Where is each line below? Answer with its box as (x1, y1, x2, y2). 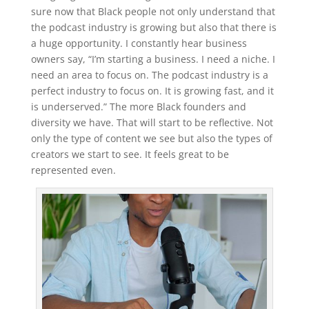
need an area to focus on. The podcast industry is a (30, 68, 268, 81)
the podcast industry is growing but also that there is (30, 20, 277, 34)
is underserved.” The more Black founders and (30, 99, 246, 113)
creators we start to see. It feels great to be (30, 147, 229, 161)
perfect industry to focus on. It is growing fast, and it (30, 83, 274, 97)
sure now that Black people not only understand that (30, 4, 275, 18)
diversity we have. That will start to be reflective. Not (30, 115, 273, 129)
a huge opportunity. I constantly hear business (30, 36, 247, 50)
